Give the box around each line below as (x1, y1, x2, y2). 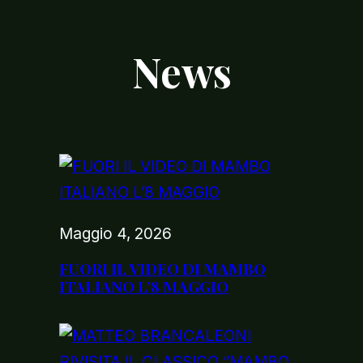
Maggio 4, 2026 (58, 224, 172, 243)
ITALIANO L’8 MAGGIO (58, 275, 228, 297)
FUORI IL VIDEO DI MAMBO (58, 258, 266, 280)
